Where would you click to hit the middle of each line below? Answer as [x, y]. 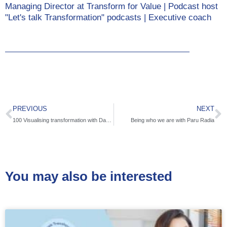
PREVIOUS [30, 109]
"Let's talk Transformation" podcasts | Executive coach [108, 17]
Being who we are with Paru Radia [173, 120]
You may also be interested [89, 176]
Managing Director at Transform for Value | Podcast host [111, 6]
